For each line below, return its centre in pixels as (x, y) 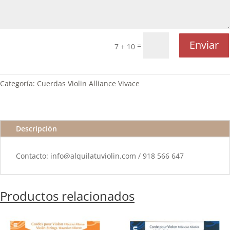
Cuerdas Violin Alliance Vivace (88, 83)
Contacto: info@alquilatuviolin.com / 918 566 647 (100, 156)
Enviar (204, 45)
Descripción (36, 128)
